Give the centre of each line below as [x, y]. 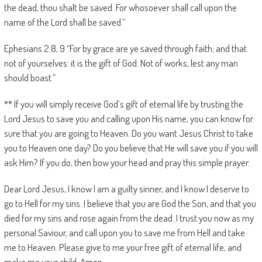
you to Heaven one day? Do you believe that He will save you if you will [131, 148]
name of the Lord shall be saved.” [64, 22]
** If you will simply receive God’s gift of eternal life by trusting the [123, 104]
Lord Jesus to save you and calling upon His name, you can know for [128, 118]
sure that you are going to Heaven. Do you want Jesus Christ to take [128, 133]
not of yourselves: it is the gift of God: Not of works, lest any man [121, 63]
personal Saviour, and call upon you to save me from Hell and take [124, 232]
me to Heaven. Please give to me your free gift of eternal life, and [123, 247]
